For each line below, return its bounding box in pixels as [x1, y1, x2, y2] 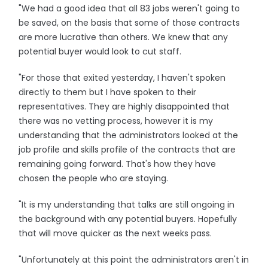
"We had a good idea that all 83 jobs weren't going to [19, 2, 240, 14]
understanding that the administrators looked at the [19, 129, 239, 141]
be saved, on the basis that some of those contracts [19, 17, 240, 29]
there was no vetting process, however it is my [19, 115, 214, 127]
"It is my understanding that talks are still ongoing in [19, 199, 235, 211]
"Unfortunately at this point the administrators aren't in [19, 254, 249, 266]
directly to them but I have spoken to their [19, 86, 197, 98]
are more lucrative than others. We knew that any [19, 31, 229, 43]
